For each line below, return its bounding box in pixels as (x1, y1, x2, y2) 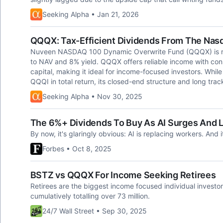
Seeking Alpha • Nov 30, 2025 (42, 92, 142, 101)
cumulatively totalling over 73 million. (30, 192, 150, 200)
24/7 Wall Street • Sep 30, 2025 (42, 207, 147, 215)
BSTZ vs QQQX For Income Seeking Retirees (30, 170, 216, 180)
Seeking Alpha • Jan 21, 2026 (42, 10, 139, 18)
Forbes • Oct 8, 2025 (42, 144, 111, 153)
